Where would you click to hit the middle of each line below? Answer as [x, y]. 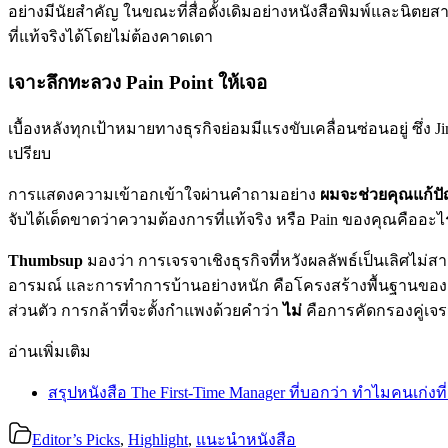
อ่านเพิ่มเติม [49, 351]
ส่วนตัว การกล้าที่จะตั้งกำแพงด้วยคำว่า [145, 310]
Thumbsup [45, 260]
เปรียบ [29, 153]
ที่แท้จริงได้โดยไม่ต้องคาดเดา [110, 37]
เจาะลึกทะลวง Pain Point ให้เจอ [137, 82]
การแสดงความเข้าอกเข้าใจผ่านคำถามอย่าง [164, 194]
